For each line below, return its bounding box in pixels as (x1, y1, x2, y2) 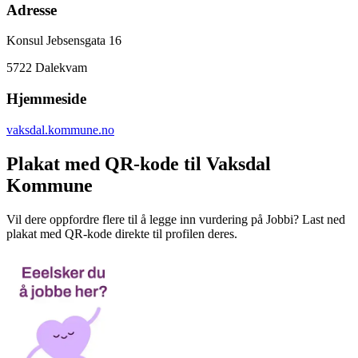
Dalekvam (32, 61, 87, 75)
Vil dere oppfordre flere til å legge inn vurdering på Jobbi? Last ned (6, 212, 345, 226)
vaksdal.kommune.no (6, 122, 114, 137)
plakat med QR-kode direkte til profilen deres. (6, 226, 237, 241)
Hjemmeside (6, 90, 86, 108)
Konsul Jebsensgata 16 (6, 34, 121, 48)
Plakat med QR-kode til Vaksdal (6, 153, 271, 174)
